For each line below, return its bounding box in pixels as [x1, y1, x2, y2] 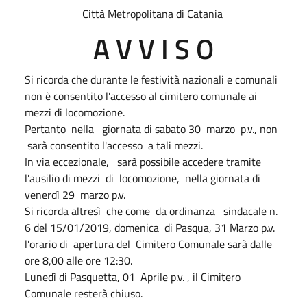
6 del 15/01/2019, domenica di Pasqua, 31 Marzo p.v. [25, 219, 275, 236]
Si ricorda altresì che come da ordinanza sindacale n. [25, 202, 278, 219]
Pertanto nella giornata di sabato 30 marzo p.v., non [25, 120, 278, 137]
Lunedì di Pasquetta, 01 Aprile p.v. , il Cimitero [25, 268, 241, 285]
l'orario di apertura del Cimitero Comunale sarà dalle [25, 235, 272, 252]
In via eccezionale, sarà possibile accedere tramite [25, 153, 261, 170]
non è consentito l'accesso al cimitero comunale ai [25, 87, 257, 104]
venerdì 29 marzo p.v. [25, 186, 128, 203]
